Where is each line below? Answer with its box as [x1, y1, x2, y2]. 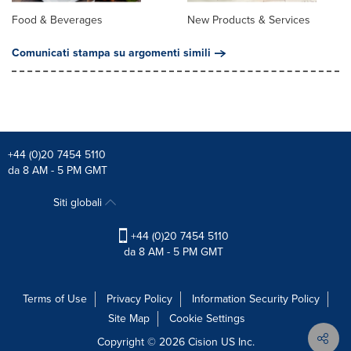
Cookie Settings [169, 310, 245, 327]
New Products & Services [187, 12, 310, 29]
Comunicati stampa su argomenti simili [12, 45, 211, 62]
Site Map [108, 310, 150, 327]
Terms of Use [23, 291, 87, 308]
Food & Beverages [12, 12, 103, 29]
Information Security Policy [192, 291, 320, 308]
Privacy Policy [107, 291, 172, 308]
